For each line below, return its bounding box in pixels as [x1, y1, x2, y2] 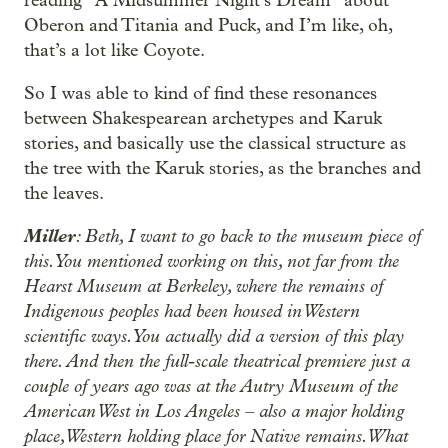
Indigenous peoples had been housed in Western [24, 300, 360, 322]
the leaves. [24, 183, 104, 204]
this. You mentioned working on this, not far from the [24, 250, 399, 272]
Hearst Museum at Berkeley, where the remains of [24, 275, 383, 297]
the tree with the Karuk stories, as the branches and [24, 158, 421, 179]
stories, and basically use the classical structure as [24, 133, 406, 154]
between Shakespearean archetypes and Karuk [24, 108, 382, 129]
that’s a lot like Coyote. [24, 40, 205, 61]
